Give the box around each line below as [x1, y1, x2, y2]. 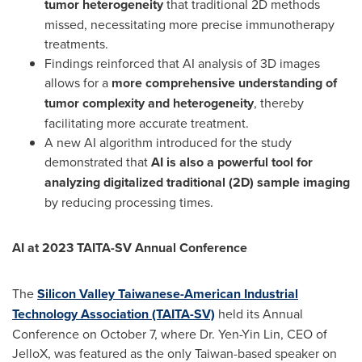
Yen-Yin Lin [218, 324, 280, 343]
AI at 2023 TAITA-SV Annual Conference [12, 238, 247, 257]
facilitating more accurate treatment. [44, 113, 249, 132]
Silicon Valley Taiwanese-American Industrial [37, 284, 298, 303]
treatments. [44, 34, 108, 53]
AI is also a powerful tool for [151, 152, 313, 171]
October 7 [100, 324, 154, 343]
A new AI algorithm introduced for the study [44, 133, 292, 151]
